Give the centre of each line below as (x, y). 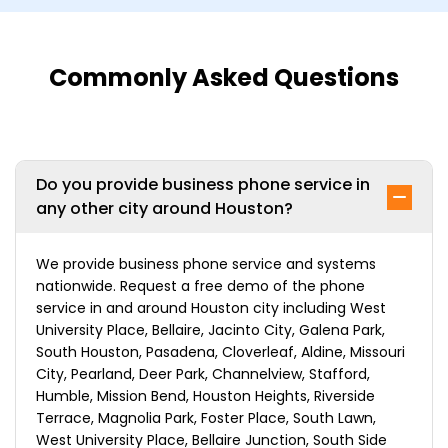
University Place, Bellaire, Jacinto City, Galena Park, (210, 330)
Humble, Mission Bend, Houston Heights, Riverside (205, 396)
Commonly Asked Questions (224, 78)
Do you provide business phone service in (203, 185)
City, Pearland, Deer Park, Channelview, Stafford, (203, 374)
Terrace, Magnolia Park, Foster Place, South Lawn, (206, 418)
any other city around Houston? (164, 209)
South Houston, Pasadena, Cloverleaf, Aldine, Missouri (220, 352)
